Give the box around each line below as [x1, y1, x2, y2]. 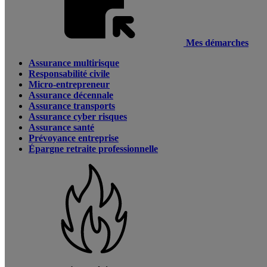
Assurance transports [29, 101, 115, 111]
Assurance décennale [29, 90, 113, 100]
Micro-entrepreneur [29, 79, 110, 89]
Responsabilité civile [29, 69, 110, 79]
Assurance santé [29, 122, 94, 132]
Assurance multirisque [29, 58, 119, 68]
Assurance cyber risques [29, 111, 127, 122]
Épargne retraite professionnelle [29, 144, 158, 154]
